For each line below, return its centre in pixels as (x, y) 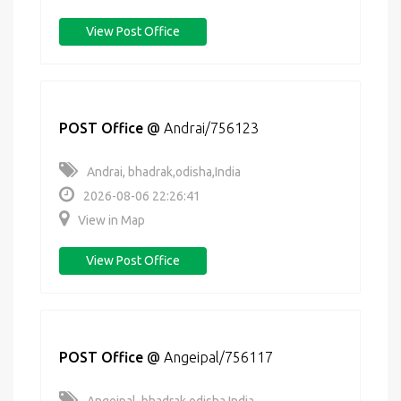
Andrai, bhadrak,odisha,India (164, 172)
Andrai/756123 (211, 128)
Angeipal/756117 (218, 357)
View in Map (111, 220)
